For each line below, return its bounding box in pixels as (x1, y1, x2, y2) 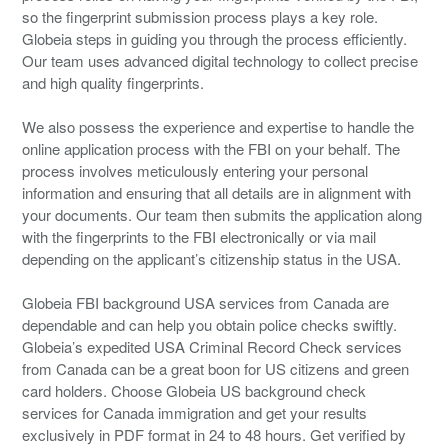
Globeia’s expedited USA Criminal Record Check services (22, 336, 403, 358)
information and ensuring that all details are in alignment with (22, 182, 412, 204)
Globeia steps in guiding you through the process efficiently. (22, 28, 408, 50)
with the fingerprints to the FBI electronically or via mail (22, 226, 377, 248)
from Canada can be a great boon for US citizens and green (22, 358, 410, 380)
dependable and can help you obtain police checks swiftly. (22, 314, 398, 336)
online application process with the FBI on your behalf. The (22, 138, 401, 160)
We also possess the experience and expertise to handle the (22, 116, 415, 138)
